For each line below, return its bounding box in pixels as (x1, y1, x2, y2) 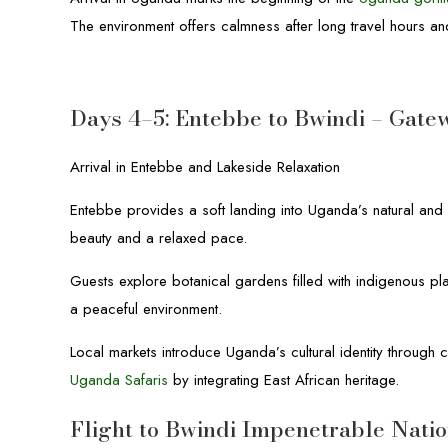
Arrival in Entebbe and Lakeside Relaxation (70, 156, 341, 178)
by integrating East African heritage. (168, 369, 400, 391)
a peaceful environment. (70, 298, 223, 320)
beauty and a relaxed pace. (70, 227, 248, 249)
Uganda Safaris (70, 369, 169, 391)
